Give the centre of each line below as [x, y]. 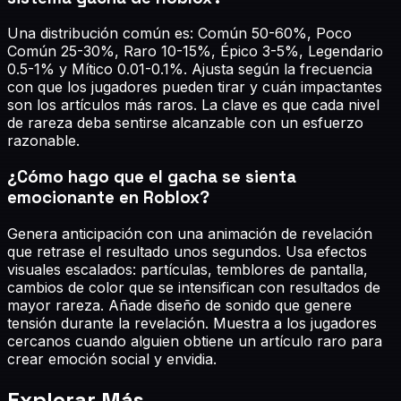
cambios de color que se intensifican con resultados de [194, 287]
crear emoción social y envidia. [112, 358]
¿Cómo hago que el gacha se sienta [152, 176]
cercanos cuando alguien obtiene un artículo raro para [195, 341]
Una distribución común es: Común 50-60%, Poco [179, 34]
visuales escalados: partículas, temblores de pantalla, [188, 269]
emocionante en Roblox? [108, 197]
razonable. [43, 141]
